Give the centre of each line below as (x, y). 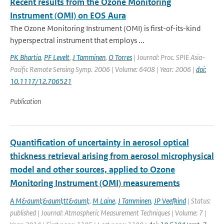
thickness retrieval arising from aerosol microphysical (112, 156)
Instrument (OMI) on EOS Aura (68, 15)
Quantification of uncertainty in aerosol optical (99, 142)
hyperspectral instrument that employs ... (77, 40)
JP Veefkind (170, 201)
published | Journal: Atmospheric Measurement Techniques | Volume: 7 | (108, 213)
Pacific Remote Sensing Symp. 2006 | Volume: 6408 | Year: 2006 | (103, 69)
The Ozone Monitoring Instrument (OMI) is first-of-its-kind (105, 28)
